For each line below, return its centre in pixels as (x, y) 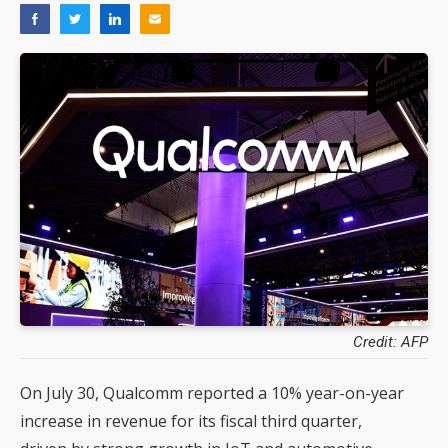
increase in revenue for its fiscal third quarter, (191, 420)
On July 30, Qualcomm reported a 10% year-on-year (212, 392)
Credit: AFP (390, 341)
